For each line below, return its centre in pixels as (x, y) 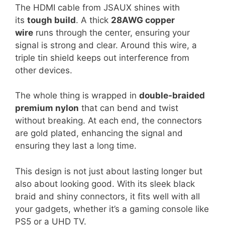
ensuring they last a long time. (76, 146)
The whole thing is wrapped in (77, 95)
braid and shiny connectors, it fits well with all (107, 196)
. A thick (93, 20)
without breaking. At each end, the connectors (108, 121)
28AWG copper (143, 20)
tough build (51, 20)
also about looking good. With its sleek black (105, 184)
